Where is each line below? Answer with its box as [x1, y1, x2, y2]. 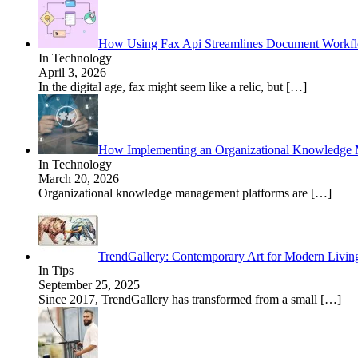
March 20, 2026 [38, 171, 119, 185]
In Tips [38, 263, 74, 277]
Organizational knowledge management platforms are [38, 185, 311, 200]
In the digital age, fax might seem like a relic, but [38, 79, 286, 93]
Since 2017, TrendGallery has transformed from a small [38, 292, 320, 306]
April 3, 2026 [38, 65, 106, 79]
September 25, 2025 [38, 277, 140, 292]
